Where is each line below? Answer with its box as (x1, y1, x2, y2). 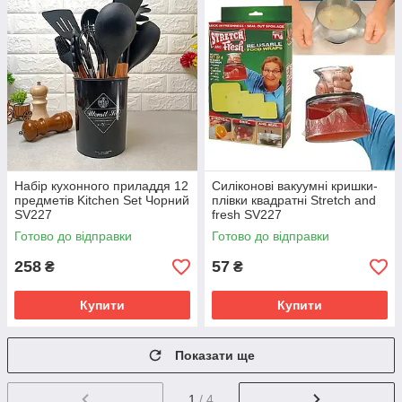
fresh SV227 (212, 207, 282, 223)
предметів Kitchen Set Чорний (14, 193, 189, 208)
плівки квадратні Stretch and (212, 193, 376, 208)
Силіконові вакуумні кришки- (212, 179, 378, 194)
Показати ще (175, 348, 255, 363)
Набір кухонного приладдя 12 (14, 179, 188, 194)
